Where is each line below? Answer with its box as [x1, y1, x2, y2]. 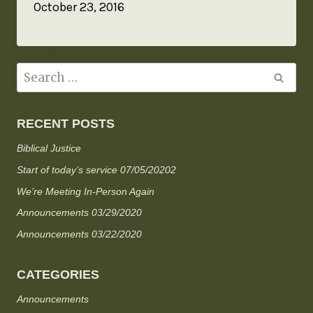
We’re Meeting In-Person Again [17, 185, 154, 197]
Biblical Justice [17, 143, 81, 154]
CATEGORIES [17, 267, 99, 282]
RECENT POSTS [17, 117, 115, 131]
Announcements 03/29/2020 [17, 207, 142, 219]
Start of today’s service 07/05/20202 [17, 164, 176, 176]
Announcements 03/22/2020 [17, 228, 142, 240]
